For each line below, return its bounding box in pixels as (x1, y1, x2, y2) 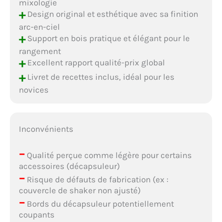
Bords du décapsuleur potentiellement (24, 199, 174, 209)
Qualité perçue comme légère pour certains (24, 150, 192, 161)
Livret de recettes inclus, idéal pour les (25, 71, 174, 82)
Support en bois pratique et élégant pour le (25, 33, 190, 43)
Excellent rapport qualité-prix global (25, 57, 165, 67)
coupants (18, 210, 55, 220)
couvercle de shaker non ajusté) (18, 185, 141, 196)
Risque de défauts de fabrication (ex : (24, 174, 168, 185)
